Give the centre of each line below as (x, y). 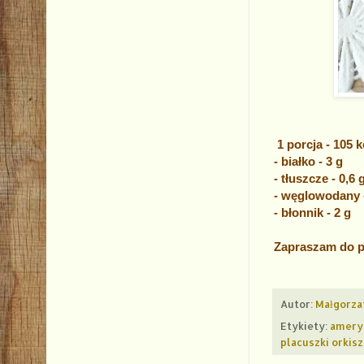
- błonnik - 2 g (314, 212)
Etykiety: (305, 325)
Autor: (298, 303)
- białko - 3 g (308, 161)
